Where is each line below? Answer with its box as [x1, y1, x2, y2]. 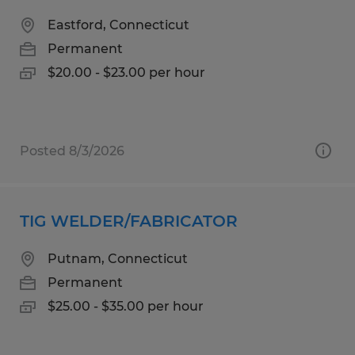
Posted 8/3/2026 [20, 143, 124, 158]
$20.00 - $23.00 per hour [48, 64, 205, 80]
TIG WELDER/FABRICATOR [20, 211, 238, 231]
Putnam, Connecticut [48, 250, 188, 266]
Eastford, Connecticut [48, 17, 189, 32]
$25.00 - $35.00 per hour [48, 298, 204, 314]
